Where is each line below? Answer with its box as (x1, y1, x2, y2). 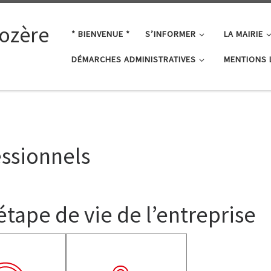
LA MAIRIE (224, 28, 264, 39)
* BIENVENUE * (71, 28, 130, 39)
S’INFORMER (145, 28, 196, 39)
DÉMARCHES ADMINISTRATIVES (71, 53, 196, 65)
